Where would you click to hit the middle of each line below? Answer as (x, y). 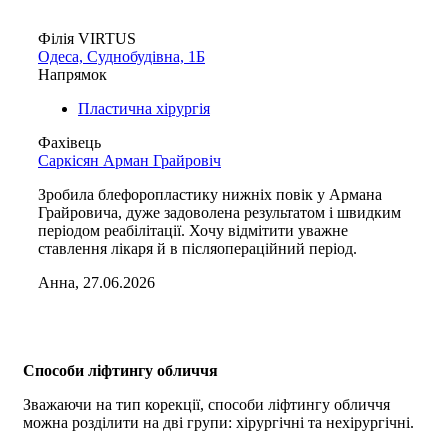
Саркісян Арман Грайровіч (129, 160)
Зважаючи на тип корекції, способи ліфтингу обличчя (206, 404)
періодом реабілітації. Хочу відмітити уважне (193, 230)
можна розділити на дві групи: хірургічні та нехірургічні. (218, 422)
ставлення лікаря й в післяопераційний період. (197, 248)
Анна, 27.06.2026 (96, 282)
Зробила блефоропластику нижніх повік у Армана (210, 194)
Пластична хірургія (144, 108)
